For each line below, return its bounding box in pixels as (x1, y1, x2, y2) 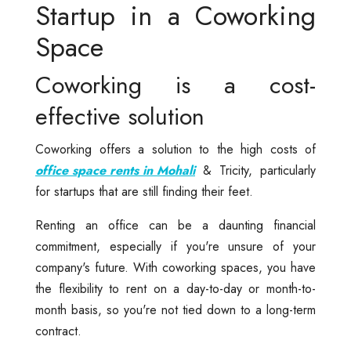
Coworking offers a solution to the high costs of (35, 139, 316, 158)
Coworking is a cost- (35, 67, 316, 102)
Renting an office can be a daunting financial (35, 215, 316, 234)
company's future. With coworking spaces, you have (35, 258, 316, 277)
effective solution (35, 99, 204, 133)
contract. (35, 321, 81, 340)
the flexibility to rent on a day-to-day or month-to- (35, 279, 316, 298)
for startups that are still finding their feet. (35, 182, 253, 201)
